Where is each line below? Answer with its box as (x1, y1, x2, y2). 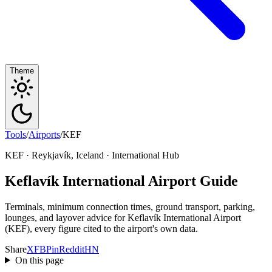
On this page (15, 254, 64, 265)
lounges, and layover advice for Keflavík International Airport (5, 212, 241, 223)
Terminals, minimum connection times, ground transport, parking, (5, 201, 255, 212)
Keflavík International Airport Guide (5, 172, 238, 189)
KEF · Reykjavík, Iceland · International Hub (5, 150, 179, 160)
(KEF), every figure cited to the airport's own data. (5, 223, 198, 234)
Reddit (59, 243, 84, 254)
